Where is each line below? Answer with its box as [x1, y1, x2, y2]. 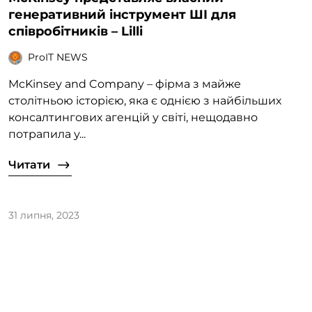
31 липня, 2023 [8, 208, 79, 221]
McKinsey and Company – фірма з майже [8, 77, 241, 91]
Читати [8, 157, 50, 171]
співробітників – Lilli [8, 23, 143, 39]
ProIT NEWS [28, 51, 88, 64]
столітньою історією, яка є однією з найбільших [8, 93, 281, 107]
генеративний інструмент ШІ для [8, 6, 236, 22]
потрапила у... [8, 127, 86, 141]
